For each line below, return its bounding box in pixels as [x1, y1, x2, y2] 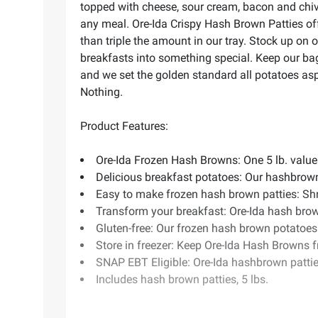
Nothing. [80, 85, 123, 99]
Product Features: [80, 119, 168, 133]
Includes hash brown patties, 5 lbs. [96, 273, 268, 287]
